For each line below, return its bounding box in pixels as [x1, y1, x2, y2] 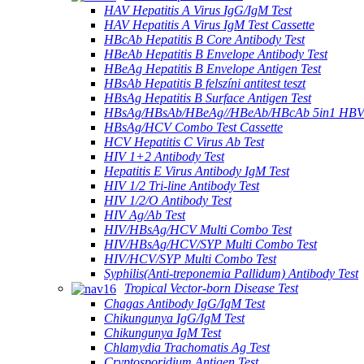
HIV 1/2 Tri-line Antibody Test [104, 178, 259, 193]
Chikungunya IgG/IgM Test [104, 311, 245, 326]
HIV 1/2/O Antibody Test [104, 193, 232, 207]
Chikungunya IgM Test [104, 326, 221, 340]
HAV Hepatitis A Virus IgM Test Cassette [104, 17, 314, 32]
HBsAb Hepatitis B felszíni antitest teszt [104, 76, 305, 90]
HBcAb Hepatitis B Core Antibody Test [104, 32, 305, 46]
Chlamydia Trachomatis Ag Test [104, 340, 270, 355]
